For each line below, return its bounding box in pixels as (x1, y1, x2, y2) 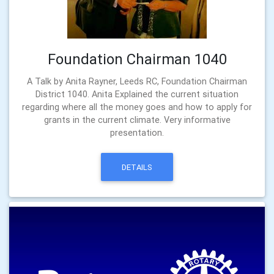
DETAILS (122, 161, 152, 172)
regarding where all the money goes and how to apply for (22, 102, 252, 113)
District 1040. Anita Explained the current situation (35, 89, 239, 100)
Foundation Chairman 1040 (47, 50, 227, 68)
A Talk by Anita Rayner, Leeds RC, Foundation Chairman (27, 76, 247, 87)
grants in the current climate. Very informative (43, 114, 231, 126)
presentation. (110, 127, 164, 139)
